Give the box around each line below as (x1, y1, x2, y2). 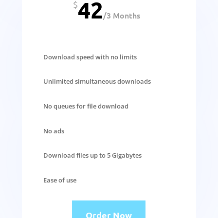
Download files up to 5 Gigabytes (43, 151, 142, 160)
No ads (43, 126, 64, 135)
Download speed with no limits (43, 52, 137, 61)
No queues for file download (43, 101, 128, 110)
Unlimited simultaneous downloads (43, 77, 151, 86)
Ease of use (43, 175, 76, 184)
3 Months (106, 9, 140, 20)
